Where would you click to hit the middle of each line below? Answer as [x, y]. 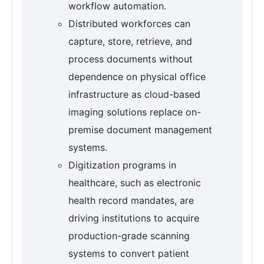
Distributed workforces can [129, 24]
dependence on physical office [137, 77]
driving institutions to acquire [134, 218]
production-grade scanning [129, 236]
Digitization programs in [122, 165]
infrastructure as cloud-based [134, 95]
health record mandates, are [131, 201]
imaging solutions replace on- [135, 112]
